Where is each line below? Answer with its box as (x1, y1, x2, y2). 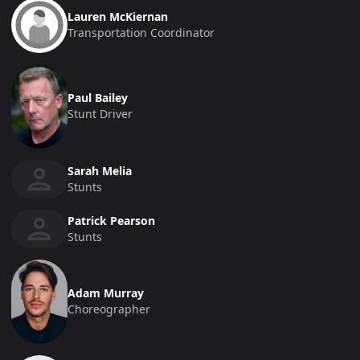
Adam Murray (67, 285, 144, 301)
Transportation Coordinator (67, 24, 215, 40)
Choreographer (67, 301, 150, 317)
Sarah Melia (67, 163, 132, 178)
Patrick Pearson (67, 213, 155, 228)
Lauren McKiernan (67, 8, 168, 24)
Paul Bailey (67, 90, 128, 106)
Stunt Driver (67, 106, 133, 122)
